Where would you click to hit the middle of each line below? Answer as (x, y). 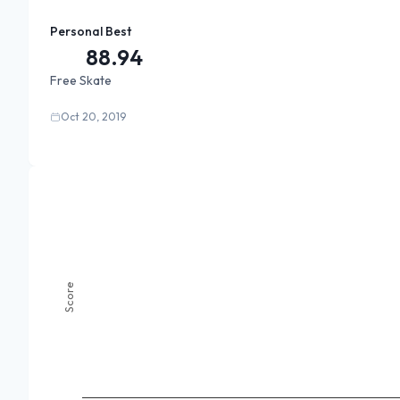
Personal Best (91, 31)
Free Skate (81, 80)
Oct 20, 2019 (93, 117)
